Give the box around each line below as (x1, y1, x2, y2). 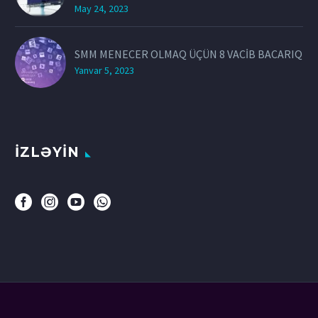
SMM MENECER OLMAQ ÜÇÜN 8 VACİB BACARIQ (75, 47, 302, 62)
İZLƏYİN (15, 143, 79, 160)
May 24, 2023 (75, 2, 128, 16)
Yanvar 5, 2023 (75, 64, 134, 77)
